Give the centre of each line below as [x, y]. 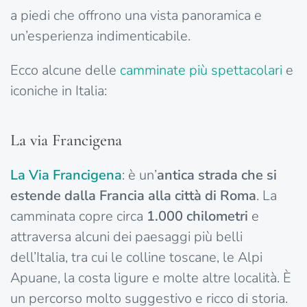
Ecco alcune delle [65, 71]
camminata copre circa [78, 217]
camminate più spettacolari [201, 71]
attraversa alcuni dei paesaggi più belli [126, 237]
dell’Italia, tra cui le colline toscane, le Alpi [136, 258]
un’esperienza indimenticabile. [100, 36]
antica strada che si [217, 175]
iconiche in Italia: [59, 91]
